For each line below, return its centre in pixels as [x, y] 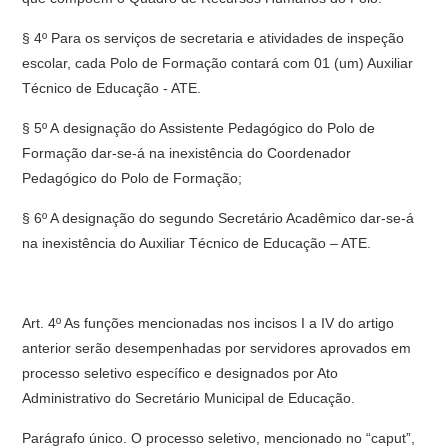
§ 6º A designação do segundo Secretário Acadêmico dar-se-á [218, 218]
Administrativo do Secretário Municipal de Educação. [189, 398]
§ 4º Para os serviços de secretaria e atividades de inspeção [213, 38]
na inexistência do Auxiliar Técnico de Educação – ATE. [197, 243]
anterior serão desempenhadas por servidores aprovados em [217, 348]
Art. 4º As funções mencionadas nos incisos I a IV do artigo [208, 323]
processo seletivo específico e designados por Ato [180, 373]
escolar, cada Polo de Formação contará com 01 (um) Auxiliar [218, 63]
